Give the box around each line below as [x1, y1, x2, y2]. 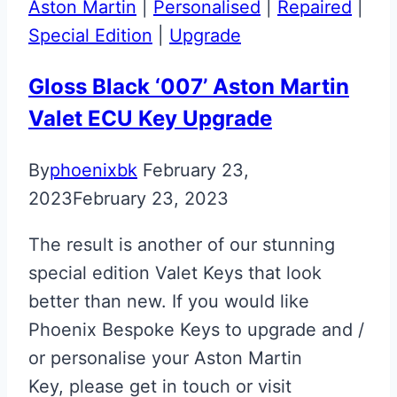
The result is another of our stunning [28, 233, 335, 255]
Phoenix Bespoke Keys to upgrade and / [28, 318, 364, 340]
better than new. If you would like [28, 290, 309, 312]
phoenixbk [50, 159, 137, 181]
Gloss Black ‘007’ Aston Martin [28, 73, 349, 99]
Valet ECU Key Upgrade [28, 105, 272, 131]
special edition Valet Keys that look [28, 261, 322, 284]
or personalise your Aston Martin [28, 346, 302, 369]
